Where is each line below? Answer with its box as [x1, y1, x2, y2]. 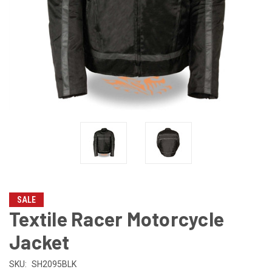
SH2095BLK [31, 259, 76, 269]
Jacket [9, 229, 70, 253]
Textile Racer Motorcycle [9, 206, 224, 230]
